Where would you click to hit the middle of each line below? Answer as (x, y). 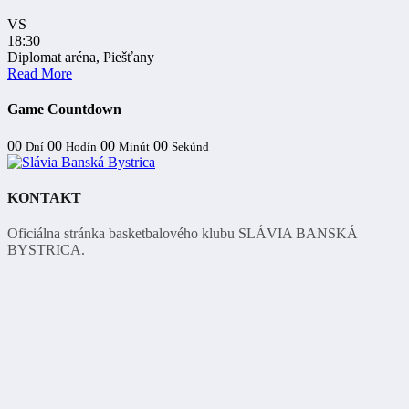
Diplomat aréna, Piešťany (81, 58)
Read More (40, 74)
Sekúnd (190, 146)
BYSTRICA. (46, 250)
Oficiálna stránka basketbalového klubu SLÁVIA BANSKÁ (183, 234)
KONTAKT (44, 197)
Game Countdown (64, 110)
